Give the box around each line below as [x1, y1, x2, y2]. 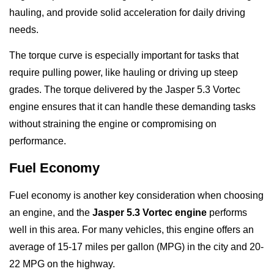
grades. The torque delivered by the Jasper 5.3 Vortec [9, 84, 240, 95]
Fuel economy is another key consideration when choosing [9, 190, 264, 201]
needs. [9, 24, 39, 35]
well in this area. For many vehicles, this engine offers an [9, 224, 254, 235]
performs [207, 207, 247, 218]
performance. [9, 136, 66, 147]
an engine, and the [9, 207, 92, 218]
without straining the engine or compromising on [9, 119, 217, 130]
